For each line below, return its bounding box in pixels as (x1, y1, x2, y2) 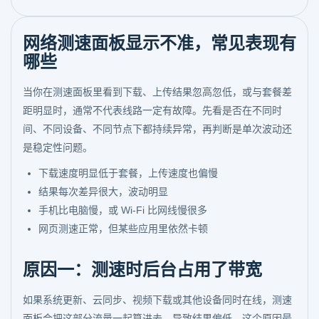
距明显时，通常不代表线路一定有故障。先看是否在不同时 (23, 105, 282, 116)
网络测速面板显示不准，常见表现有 (23, 33, 296, 53)
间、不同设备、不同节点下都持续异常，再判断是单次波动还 (23, 123, 292, 135)
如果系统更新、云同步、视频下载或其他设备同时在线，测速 (23, 294, 292, 305)
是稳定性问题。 (23, 142, 93, 153)
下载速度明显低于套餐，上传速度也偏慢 (38, 167, 218, 179)
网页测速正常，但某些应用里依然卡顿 (38, 223, 208, 234)
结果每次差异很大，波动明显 (38, 186, 168, 197)
